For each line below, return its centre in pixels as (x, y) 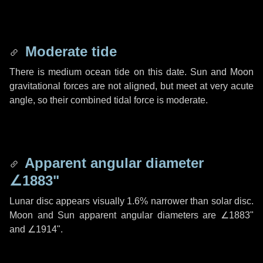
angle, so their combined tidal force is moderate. (109, 100)
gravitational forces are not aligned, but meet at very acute (131, 86)
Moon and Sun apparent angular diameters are (115, 215)
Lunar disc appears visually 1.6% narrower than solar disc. (131, 201)
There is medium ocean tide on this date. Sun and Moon (131, 72)
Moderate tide (69, 51)
